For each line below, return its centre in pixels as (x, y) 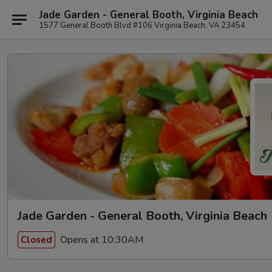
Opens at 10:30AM (100, 240)
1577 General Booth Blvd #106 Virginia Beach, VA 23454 (142, 25)
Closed (36, 240)
